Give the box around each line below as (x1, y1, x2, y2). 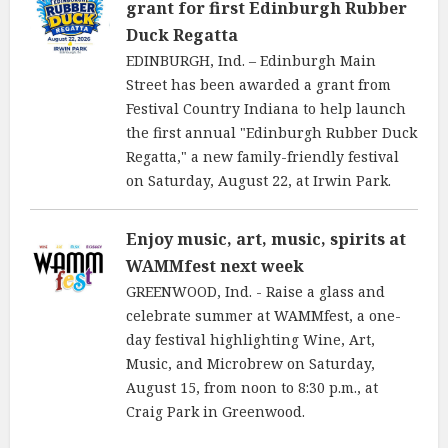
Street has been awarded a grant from (126, 74, 391, 94)
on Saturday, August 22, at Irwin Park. (126, 170, 391, 190)
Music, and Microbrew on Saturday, (126, 353, 375, 373)
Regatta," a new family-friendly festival (126, 146, 399, 166)
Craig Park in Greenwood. (126, 401, 309, 421)
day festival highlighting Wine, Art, (126, 329, 375, 349)
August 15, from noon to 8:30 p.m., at (126, 377, 378, 397)
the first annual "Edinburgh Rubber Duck (126, 122, 417, 142)
